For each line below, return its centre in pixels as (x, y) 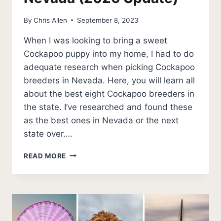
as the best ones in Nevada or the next (101, 120)
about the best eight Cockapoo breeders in (109, 93)
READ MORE (45, 156)
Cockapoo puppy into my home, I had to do (109, 54)
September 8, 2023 (108, 20)
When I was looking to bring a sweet (95, 40)
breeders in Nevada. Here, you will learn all (109, 80)
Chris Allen (51, 20)
